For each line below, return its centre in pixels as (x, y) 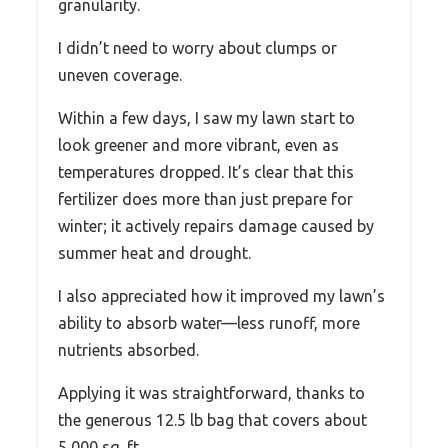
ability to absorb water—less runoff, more (209, 322)
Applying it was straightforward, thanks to (211, 392)
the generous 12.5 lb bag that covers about (212, 419)
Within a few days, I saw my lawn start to (206, 117)
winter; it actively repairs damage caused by (216, 225)
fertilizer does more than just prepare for (205, 198)
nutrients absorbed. (128, 349)
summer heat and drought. (154, 252)
